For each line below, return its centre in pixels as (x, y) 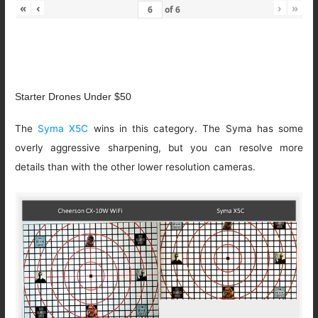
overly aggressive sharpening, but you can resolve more (159, 147)
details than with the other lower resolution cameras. (136, 166)
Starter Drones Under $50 (73, 97)
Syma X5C (66, 128)
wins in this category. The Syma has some (198, 128)
